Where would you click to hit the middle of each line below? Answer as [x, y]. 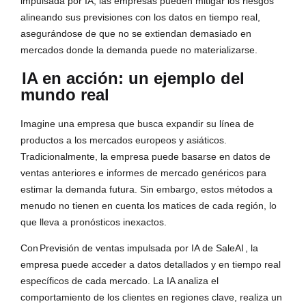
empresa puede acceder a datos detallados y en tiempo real [151, 265]
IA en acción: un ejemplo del [133, 79]
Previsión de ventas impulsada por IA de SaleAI [142, 248]
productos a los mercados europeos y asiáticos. [124, 140]
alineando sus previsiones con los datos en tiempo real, [140, 17]
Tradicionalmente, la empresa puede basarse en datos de [145, 157]
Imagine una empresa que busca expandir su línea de [137, 124]
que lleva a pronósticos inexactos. [94, 222]
